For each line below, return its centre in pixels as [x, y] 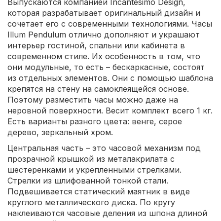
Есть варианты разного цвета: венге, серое [95, 121]
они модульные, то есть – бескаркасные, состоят [106, 67]
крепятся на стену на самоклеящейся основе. [98, 89]
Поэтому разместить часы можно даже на [93, 99]
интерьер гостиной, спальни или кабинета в [96, 45]
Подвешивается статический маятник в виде [99, 191]
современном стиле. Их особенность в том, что [104, 56]
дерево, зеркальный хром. [60, 132]
